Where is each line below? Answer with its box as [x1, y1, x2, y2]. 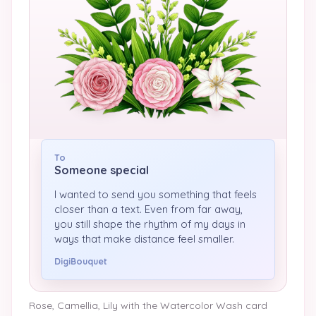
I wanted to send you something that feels [54, 188, 257, 201]
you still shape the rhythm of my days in [54, 217, 245, 231]
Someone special [54, 163, 149, 177]
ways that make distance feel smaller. [54, 232, 234, 245]
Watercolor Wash [160, 299, 243, 312]
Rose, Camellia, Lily [29, 299, 118, 312]
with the [118, 299, 157, 312]
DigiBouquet [54, 256, 107, 267]
